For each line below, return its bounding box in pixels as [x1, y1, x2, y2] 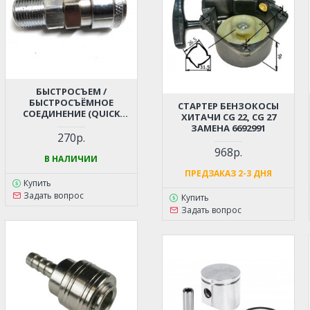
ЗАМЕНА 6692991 [191, 122, 266, 135]
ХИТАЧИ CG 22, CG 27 [181, 111, 276, 124]
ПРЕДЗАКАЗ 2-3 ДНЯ [185, 167, 273, 180]
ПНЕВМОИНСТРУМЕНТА [16, 140, 127, 154]
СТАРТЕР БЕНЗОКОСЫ [178, 100, 280, 113]
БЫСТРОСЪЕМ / [35, 85, 107, 98]
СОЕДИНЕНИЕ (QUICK [22, 107, 120, 120]
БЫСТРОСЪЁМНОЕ [28, 96, 113, 109]
